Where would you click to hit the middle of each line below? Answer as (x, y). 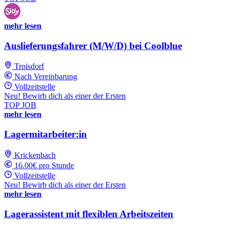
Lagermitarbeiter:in (45, 134)
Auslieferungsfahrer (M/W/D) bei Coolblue (93, 45)
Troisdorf (29, 66)
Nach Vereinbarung (46, 77)
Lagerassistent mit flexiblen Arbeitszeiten (89, 214)
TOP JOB (20, 105)
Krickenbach (35, 155)
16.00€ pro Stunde (44, 165)
